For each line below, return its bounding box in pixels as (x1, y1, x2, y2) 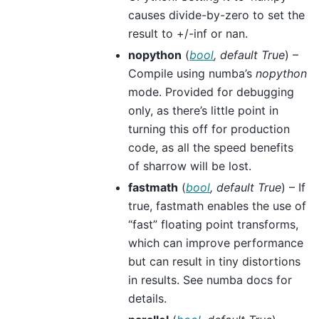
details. (128, 291, 167, 305)
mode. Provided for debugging (128, 84, 294, 99)
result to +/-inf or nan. (128, 26, 248, 41)
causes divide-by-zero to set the (128, 7, 305, 22)
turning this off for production (128, 121, 290, 136)
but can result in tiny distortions (128, 253, 300, 268)
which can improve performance (128, 235, 303, 250)
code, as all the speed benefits (128, 140, 293, 155)
